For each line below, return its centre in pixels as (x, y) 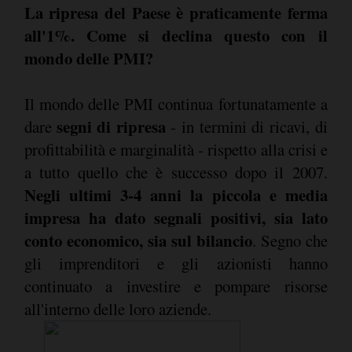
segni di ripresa (111, 126)
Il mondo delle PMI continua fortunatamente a (176, 103)
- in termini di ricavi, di (246, 126)
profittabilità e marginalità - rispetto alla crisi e (176, 149)
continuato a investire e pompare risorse (176, 286)
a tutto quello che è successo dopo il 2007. (176, 172)
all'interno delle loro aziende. (117, 308)
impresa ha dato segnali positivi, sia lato (176, 217)
